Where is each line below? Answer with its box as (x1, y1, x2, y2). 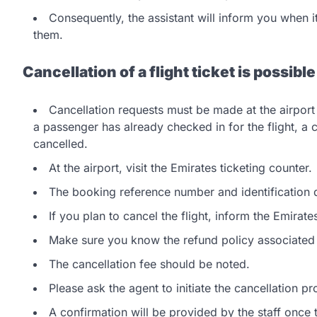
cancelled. (33, 137, 88, 151)
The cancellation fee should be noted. (49, 257, 253, 272)
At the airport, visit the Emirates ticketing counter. (49, 161, 312, 175)
